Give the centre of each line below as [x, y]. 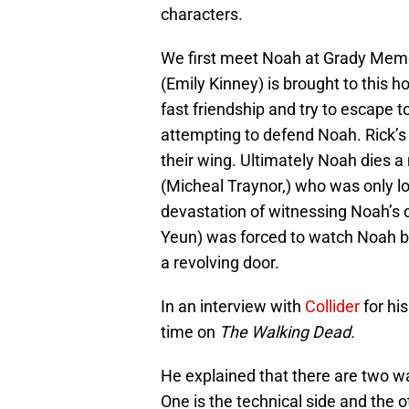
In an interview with [233, 307]
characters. [202, 15]
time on [190, 332]
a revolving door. [220, 263]
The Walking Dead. [289, 332]
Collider [332, 307]
